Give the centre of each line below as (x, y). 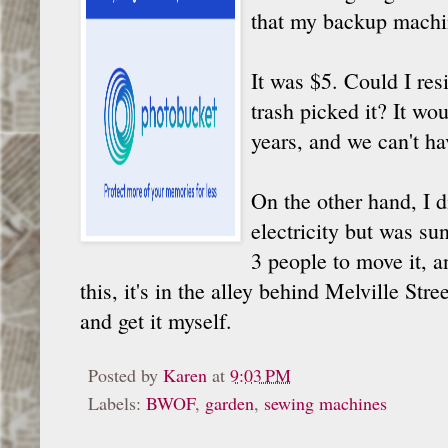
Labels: (117, 402)
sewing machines (325, 402)
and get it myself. (156, 320)
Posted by (125, 374)
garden (229, 402)
